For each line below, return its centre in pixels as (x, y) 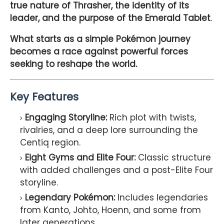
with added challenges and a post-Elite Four (116, 170)
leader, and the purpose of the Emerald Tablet (110, 18)
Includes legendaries (161, 198)
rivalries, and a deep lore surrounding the (109, 130)
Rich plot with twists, (151, 118)
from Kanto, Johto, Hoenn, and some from (110, 210)
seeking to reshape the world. (73, 64)
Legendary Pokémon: (70, 198)
